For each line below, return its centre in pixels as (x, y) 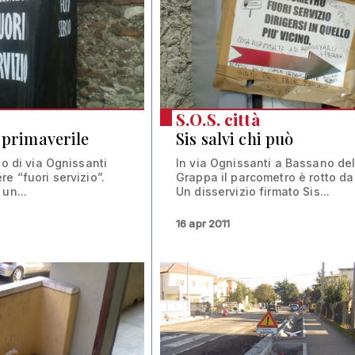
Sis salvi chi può (235, 138)
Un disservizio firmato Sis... (253, 191)
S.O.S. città (218, 119)
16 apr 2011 (203, 223)
